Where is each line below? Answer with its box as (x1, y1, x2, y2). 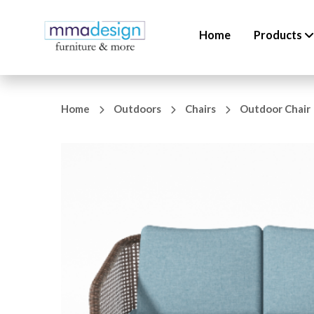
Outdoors (114, 102, 163, 115)
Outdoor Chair (240, 102, 310, 115)
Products (254, 28, 304, 41)
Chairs (185, 102, 218, 115)
